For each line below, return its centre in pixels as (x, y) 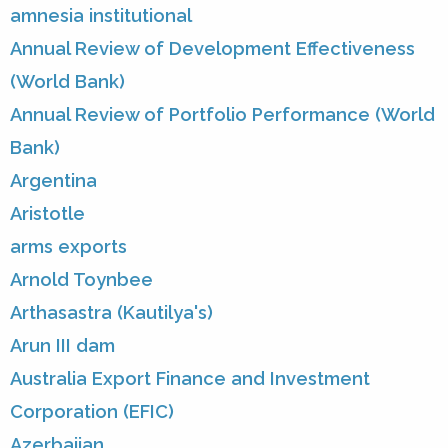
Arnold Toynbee (81, 280)
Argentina (53, 181)
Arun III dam (62, 346)
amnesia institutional (101, 16)
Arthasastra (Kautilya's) (111, 313)
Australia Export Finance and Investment (190, 379)
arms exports (68, 247)
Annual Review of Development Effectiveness (212, 49)
